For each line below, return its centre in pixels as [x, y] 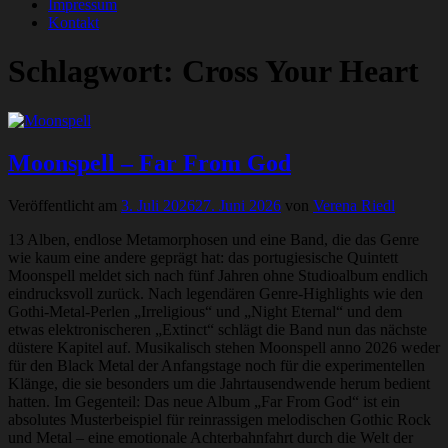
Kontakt [73, 22]
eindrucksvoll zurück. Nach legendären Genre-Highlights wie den [215, 293]
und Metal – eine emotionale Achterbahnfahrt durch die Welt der [210, 437]
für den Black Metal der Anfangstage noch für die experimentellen [216, 365]
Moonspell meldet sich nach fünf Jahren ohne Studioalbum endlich [218, 275]
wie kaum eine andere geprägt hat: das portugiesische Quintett [203, 257]
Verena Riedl [354, 205]
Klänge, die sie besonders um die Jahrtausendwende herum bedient [219, 383]
